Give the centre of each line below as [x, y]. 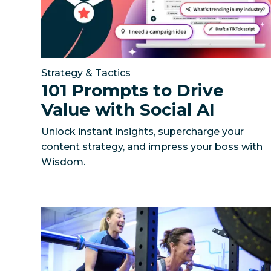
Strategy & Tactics [86, 73]
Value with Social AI [128, 109]
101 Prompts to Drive [133, 90]
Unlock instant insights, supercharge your [143, 131]
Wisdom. [64, 162]
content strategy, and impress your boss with [152, 146]
